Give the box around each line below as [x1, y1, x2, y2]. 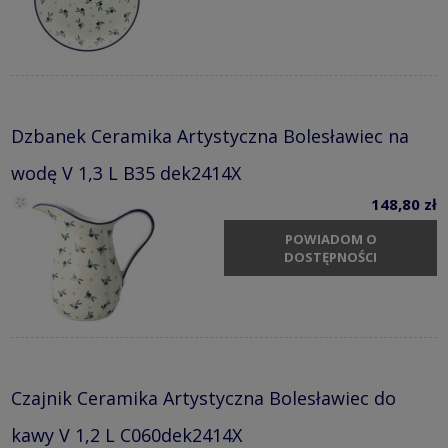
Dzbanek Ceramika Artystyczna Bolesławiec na [11, 123, 409, 148]
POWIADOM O [284, 230, 377, 249]
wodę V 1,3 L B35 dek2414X [11, 160, 241, 185]
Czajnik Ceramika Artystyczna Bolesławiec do [11, 385, 396, 410]
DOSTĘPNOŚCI [284, 248, 377, 267]
